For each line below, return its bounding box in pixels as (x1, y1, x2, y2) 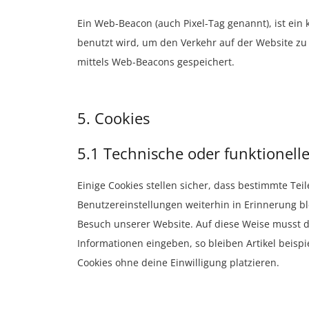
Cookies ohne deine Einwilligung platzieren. (77, 256, 279, 269)
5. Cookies (77, 108, 150, 128)
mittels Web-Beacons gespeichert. (77, 55, 235, 68)
